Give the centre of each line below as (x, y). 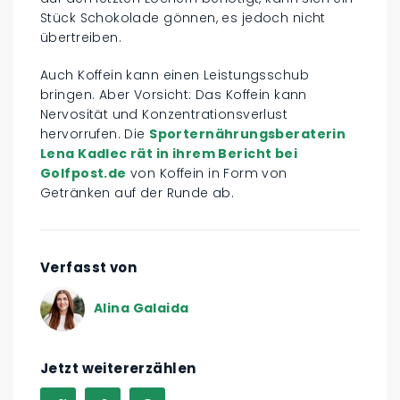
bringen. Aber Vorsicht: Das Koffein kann (174, 94)
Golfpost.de (83, 173)
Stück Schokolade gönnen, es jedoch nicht (183, 17)
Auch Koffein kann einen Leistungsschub (175, 75)
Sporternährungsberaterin (248, 133)
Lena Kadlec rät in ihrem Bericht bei (169, 153)
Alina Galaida (142, 308)
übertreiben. (81, 37)
